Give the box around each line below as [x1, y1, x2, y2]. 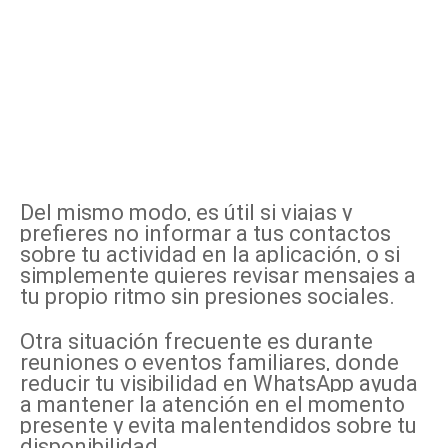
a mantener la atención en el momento [20, 392, 405, 418]
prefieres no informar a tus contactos [20, 221, 391, 247]
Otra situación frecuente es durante [20, 329, 373, 355]
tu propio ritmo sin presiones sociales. [20, 284, 395, 310]
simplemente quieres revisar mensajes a [20, 263, 416, 289]
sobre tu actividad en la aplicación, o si [20, 242, 400, 268]
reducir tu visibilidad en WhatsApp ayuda [20, 371, 418, 397]
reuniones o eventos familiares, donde [20, 350, 399, 376]
